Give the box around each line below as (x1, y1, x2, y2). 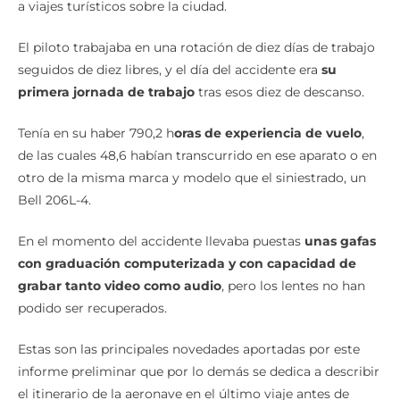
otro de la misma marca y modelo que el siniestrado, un (18, 170, 366, 187)
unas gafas (304, 233, 376, 250)
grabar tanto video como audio (18, 278, 221, 295)
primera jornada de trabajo (18, 84, 198, 101)
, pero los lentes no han (221, 278, 365, 295)
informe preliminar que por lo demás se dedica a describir (18, 363, 379, 380)
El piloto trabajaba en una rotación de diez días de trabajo (18, 39, 375, 56)
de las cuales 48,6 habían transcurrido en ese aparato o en (18, 147, 377, 164)
